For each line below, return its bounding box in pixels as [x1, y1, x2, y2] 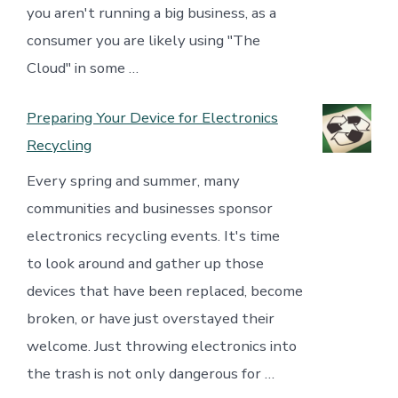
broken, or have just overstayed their [26, 307, 275, 329]
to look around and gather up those [26, 252, 264, 274]
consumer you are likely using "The [26, 30, 260, 52]
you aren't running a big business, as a [26, 3, 276, 24]
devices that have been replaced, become [26, 280, 303, 301]
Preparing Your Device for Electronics [26, 107, 278, 129]
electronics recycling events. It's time [26, 225, 280, 246]
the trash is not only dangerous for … [26, 362, 275, 384]
